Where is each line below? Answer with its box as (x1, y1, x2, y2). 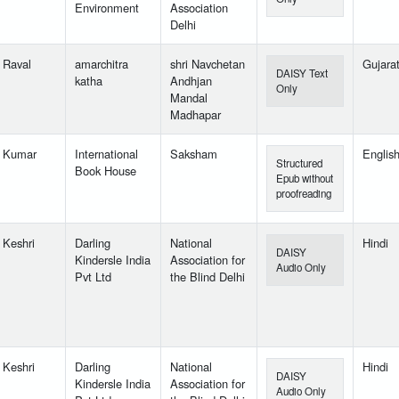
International (75, 145, 138, 163)
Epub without (276, 171, 333, 186)
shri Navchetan (170, 55, 245, 73)
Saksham (170, 145, 217, 163)
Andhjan (170, 72, 212, 90)
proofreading (276, 186, 331, 201)
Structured (276, 156, 322, 171)
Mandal (170, 89, 208, 107)
